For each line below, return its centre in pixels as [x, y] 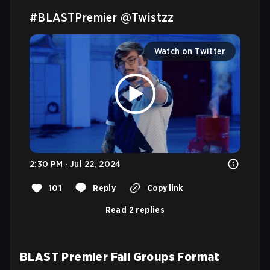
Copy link [165, 188]
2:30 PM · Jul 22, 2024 [75, 164]
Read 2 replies [135, 209]
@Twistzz [147, 17]
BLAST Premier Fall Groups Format [120, 256]
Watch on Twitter [190, 51]
